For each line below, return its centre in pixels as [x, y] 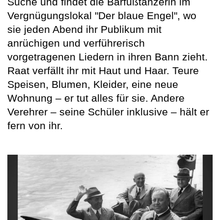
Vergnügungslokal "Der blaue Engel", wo [102, 15]
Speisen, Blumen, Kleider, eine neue [93, 84]
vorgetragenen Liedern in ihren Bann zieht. [108, 56]
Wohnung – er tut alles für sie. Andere [96, 98]
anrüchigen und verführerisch [76, 43]
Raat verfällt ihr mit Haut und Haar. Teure [103, 70]
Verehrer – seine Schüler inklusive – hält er [108, 111]
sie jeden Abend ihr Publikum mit [84, 29]
